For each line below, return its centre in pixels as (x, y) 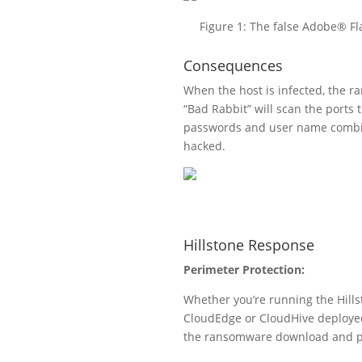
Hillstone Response (249, 244)
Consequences (233, 65)
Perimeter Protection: (244, 269)
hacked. (204, 145)
